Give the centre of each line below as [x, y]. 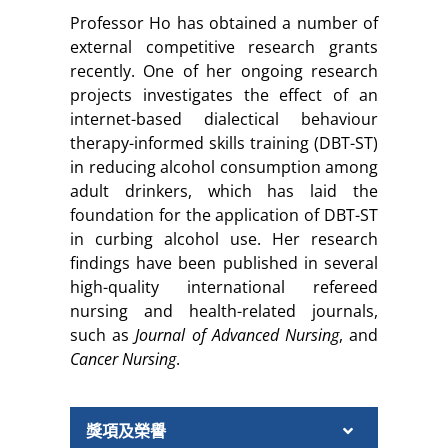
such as [103, 335]
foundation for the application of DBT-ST [224, 215]
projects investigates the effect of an [224, 95]
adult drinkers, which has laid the [224, 191]
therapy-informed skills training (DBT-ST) [224, 143]
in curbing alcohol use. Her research [224, 239]
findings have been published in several [224, 263]
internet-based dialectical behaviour [224, 119]
